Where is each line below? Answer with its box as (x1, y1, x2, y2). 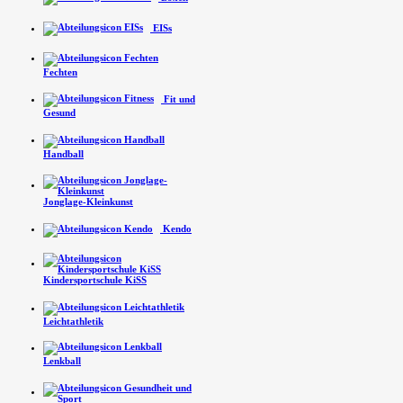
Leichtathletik (43, 316, 103, 327)
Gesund (43, 107, 76, 119)
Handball (43, 148, 84, 159)
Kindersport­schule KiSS (43, 274, 147, 286)
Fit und (161, 93, 195, 104)
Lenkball (43, 355, 81, 367)
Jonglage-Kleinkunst (43, 196, 133, 208)
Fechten (43, 66, 77, 77)
